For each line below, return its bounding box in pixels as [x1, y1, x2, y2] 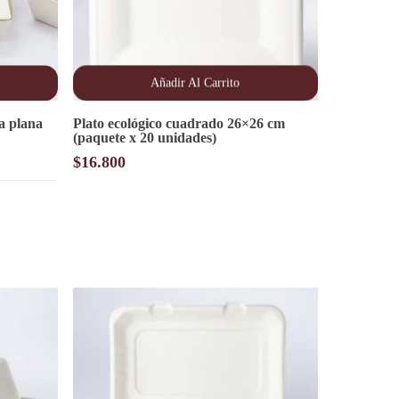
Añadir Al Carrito [151, 76, 240, 90]
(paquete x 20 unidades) [73, 130, 217, 146]
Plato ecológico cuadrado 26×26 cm [73, 116, 286, 132]
